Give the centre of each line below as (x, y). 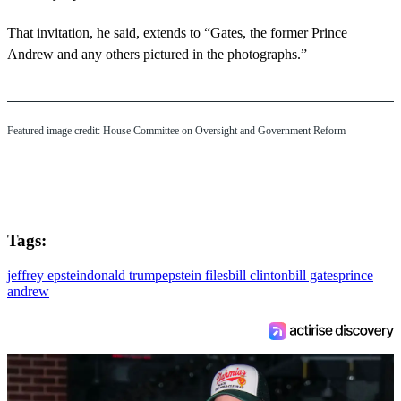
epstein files (195, 275)
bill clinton (258, 275)
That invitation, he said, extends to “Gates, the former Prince (177, 32)
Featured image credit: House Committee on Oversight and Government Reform (176, 130)
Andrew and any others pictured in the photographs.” (157, 54)
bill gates (313, 275)
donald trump (124, 275)
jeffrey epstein (47, 275)
